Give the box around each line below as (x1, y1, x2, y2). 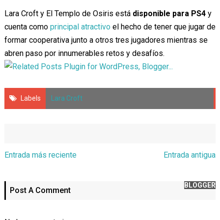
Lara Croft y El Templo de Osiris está (4, 9, 133, 19)
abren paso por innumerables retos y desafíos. (4, 49, 165, 58)
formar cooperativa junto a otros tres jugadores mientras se (4, 35, 208, 45)
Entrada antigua (164, 150, 216, 160)
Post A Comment (9, 186, 71, 195)
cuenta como (4, 22, 50, 32)
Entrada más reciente (4, 150, 77, 160)
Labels (20, 94, 41, 103)
